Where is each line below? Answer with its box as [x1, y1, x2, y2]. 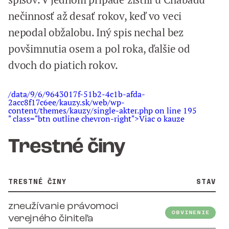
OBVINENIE [171, 209, 210, 216]
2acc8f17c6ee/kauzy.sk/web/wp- [8, 97, 125, 107]
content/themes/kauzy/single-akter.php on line [8, 105, 183, 116]
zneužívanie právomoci [8, 201, 119, 212]
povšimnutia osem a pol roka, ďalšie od [8, 42, 191, 56]
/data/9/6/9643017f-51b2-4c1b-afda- [8, 89, 145, 99]
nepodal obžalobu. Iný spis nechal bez [8, 26, 184, 39]
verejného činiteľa [8, 214, 94, 224]
